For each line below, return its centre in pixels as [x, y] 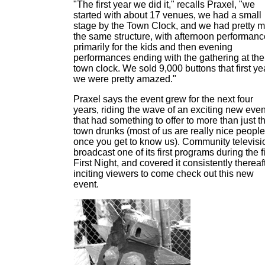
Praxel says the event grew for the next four [163, 99]
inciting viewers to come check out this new [164, 174]
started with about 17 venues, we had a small [167, 15]
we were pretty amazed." [125, 79]
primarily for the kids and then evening [153, 47]
